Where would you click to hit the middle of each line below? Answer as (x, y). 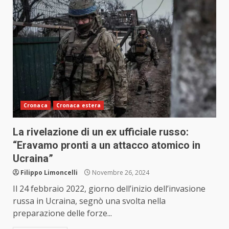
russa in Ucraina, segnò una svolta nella (89, 201)
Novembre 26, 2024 (120, 173)
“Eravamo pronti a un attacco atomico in (107, 145)
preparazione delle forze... (62, 213)
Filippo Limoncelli (49, 173)
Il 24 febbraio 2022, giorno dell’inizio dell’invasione (109, 189)
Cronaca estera (78, 106)
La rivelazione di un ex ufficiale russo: (101, 132)
